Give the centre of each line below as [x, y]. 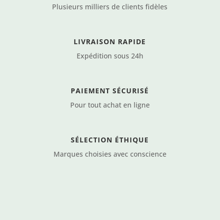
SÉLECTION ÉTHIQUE [110, 140]
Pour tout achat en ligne [110, 105]
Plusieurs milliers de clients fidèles [110, 7]
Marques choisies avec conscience [110, 154]
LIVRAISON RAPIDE [110, 41]
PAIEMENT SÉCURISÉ [110, 91]
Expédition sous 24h [110, 56]
